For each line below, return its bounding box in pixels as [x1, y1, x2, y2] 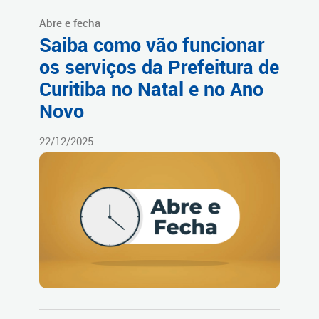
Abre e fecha [39, 16, 100, 31]
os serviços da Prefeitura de [39, 54, 279, 80]
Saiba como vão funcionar [39, 32, 264, 58]
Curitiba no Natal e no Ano [39, 76, 263, 103]
